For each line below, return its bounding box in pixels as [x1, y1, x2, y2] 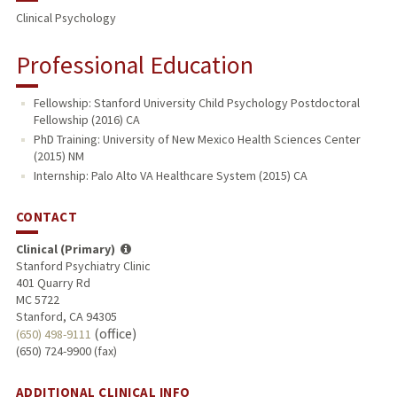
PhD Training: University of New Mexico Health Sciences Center [33, 131, 361, 148]
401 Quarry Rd [15, 275, 90, 292]
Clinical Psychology [15, 10, 116, 27]
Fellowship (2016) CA [33, 112, 140, 128]
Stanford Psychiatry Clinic [15, 258, 151, 275]
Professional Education [15, 49, 253, 82]
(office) [90, 324, 136, 343]
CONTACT [15, 208, 78, 226]
